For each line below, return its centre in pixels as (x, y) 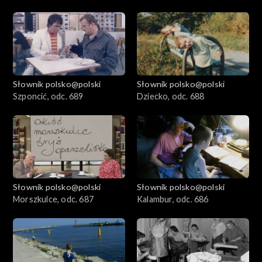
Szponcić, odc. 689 (48, 96)
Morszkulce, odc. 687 (53, 199)
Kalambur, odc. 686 (173, 199)
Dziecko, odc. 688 (171, 96)
